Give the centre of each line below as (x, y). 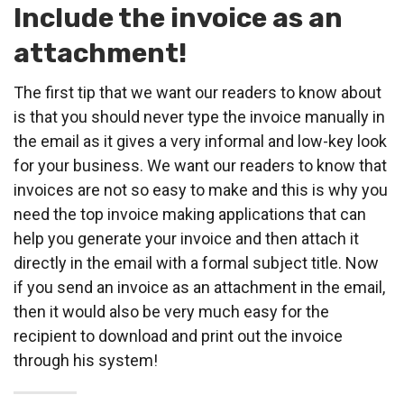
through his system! (86, 361)
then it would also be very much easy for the (171, 312)
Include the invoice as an (178, 18)
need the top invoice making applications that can (190, 215)
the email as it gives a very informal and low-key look (200, 142)
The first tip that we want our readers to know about (197, 93)
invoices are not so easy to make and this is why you (201, 190)
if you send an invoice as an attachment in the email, (199, 288)
